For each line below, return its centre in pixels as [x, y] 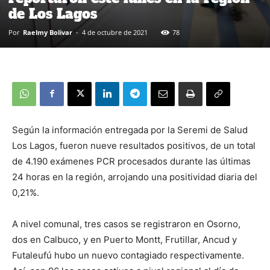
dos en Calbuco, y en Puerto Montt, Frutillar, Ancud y [124, 239]
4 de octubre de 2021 [115, 32]
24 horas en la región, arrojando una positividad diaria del [135, 177]
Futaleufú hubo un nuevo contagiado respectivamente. [128, 255]
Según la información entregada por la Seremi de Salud [130, 130]
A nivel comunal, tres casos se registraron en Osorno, [126, 224]
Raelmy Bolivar [48, 32]
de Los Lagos [53, 14]
